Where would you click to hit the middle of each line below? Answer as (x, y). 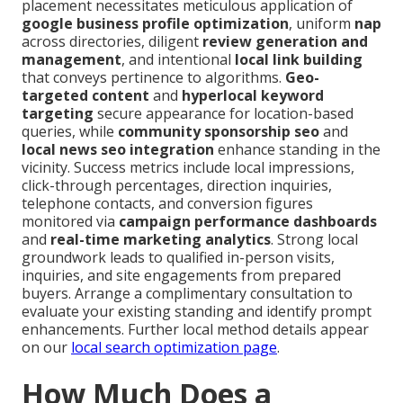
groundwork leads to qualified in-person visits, (178, 258)
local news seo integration (118, 150)
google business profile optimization (155, 24)
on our (46, 348)
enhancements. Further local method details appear (195, 330)
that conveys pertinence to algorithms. (153, 78)
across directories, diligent (112, 42)
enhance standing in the (297, 150)
